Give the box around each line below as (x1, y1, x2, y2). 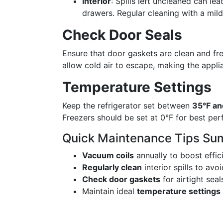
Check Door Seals (62, 26, 182, 43)
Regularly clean (82, 162, 142, 172)
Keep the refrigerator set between (62, 101, 192, 111)
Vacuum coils (82, 150, 134, 160)
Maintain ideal (82, 186, 137, 196)
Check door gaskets (82, 174, 160, 184)
